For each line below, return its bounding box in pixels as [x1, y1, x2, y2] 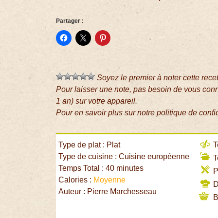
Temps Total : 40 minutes [58, 164, 144, 173]
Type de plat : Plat [58, 141, 121, 149]
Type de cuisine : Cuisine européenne [58, 152, 190, 161]
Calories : [58, 176, 94, 184]
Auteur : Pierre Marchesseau [58, 187, 157, 196]
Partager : [56, 18, 84, 25]
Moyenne [93, 176, 126, 184]
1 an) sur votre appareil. [56, 97, 138, 106]
